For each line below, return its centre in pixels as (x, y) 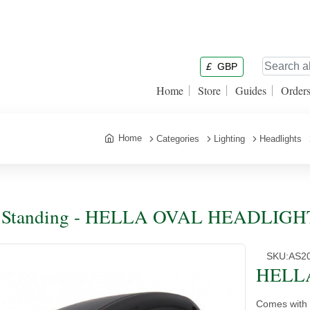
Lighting (229, 139)
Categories (178, 139)
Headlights (281, 139)
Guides (251, 90)
